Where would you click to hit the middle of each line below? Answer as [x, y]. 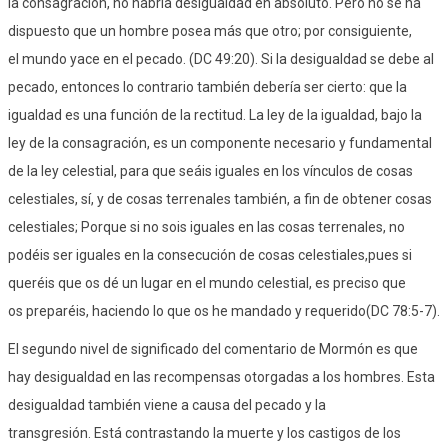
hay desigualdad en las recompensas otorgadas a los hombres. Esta [221, 376]
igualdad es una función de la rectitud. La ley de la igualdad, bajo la [215, 114]
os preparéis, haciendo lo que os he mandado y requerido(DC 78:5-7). [224, 310]
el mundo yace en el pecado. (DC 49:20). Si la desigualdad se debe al [221, 58]
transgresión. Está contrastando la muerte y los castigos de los [204, 432]
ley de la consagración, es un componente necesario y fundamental [220, 142]
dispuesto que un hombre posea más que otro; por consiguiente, [210, 30]
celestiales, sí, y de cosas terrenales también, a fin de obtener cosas [220, 198]
